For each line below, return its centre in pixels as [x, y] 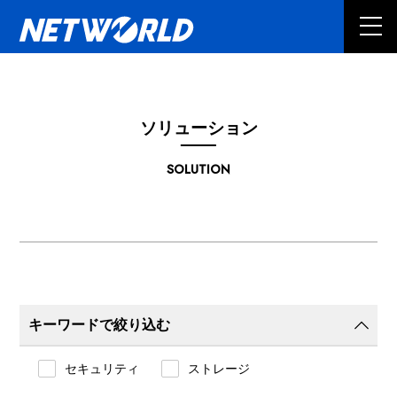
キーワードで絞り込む [100, 325]
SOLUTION [198, 169]
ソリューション [198, 128]
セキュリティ [102, 369]
